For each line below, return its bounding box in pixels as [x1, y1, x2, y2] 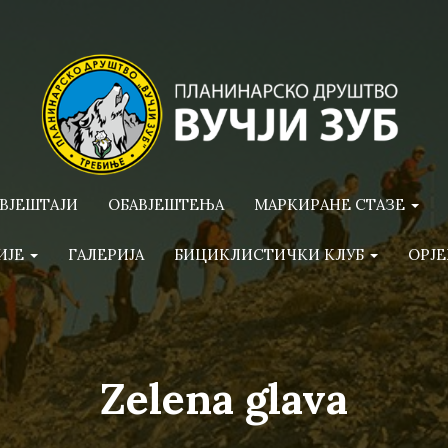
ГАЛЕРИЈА [68, 245, 144, 264]
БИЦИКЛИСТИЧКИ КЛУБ [174, 245, 368, 264]
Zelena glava [100, 372, 348, 426]
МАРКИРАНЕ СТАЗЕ [253, 195, 409, 214]
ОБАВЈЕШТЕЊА [107, 195, 224, 214]
